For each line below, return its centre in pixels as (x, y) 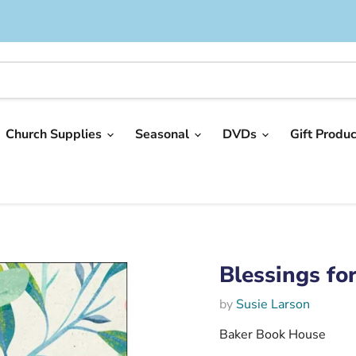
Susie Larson (273, 304)
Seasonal (164, 134)
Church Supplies (55, 134)
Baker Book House (272, 334)
